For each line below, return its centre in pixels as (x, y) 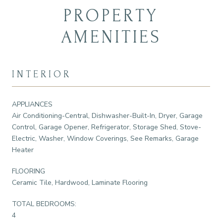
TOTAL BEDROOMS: (44, 204)
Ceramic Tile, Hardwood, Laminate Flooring (80, 182)
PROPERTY (111, 16)
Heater (23, 150)
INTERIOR (42, 74)
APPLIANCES (32, 104)
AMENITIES (111, 37)
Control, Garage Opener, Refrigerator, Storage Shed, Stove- (107, 127)
